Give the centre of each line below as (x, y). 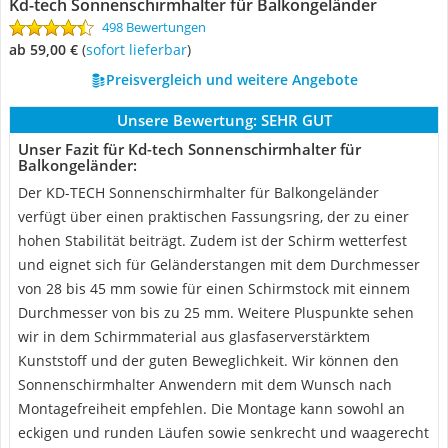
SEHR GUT (296, 120)
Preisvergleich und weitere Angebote (231, 79)
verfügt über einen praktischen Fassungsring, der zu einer (213, 216)
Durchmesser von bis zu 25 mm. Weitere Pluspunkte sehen (216, 312)
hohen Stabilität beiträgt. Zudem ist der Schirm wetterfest (212, 240)
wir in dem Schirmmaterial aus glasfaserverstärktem (194, 336)
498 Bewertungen (154, 27)
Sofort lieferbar (140, 49)
